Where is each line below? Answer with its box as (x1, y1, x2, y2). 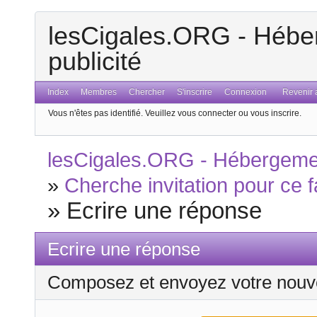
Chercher (128, 87, 165, 98)
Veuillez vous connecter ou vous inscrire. (145, 108, 301, 118)
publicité (48, 47, 142, 76)
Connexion (224, 87, 267, 98)
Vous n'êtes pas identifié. (48, 108, 143, 118)
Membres (81, 87, 117, 98)
